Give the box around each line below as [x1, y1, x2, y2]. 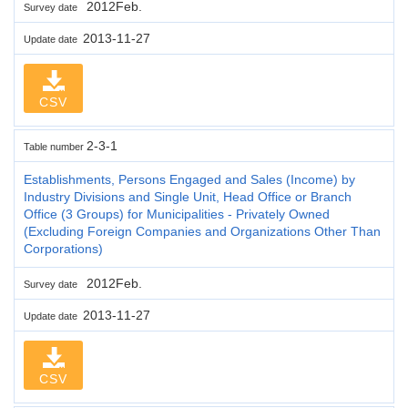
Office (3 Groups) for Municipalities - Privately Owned [24, 206, 330, 221]
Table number [24, 140, 87, 152]
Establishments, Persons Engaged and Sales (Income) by [24, 171, 355, 187]
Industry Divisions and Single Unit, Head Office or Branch [24, 189, 352, 204]
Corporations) [24, 240, 103, 256]
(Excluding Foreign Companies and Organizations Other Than [24, 223, 381, 239]
